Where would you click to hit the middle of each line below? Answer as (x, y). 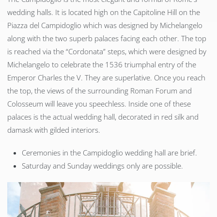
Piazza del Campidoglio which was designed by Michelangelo (105, 25)
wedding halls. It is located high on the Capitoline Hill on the (104, 12)
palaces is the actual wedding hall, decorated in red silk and (103, 117)
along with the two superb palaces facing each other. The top (107, 39)
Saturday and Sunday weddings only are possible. (102, 166)
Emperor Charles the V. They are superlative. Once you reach (106, 78)
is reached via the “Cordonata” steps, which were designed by (107, 52)
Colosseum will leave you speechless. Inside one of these (99, 104)
